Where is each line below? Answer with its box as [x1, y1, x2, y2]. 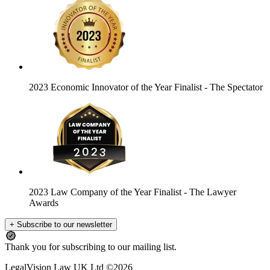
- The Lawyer [184, 187, 236, 198]
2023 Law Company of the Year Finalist [29, 187, 184, 198]
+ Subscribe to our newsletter [10, 220, 112, 230]
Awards [29, 198, 58, 209]
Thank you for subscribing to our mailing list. [5, 242, 177, 253]
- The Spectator [204, 82, 263, 93]
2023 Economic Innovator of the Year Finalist [29, 82, 204, 93]
